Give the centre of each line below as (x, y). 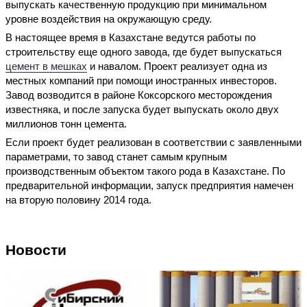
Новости (36, 250)
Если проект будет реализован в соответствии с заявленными (153, 143)
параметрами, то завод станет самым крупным (116, 157)
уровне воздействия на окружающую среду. (109, 19)
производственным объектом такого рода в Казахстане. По (145, 171)
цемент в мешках (46, 66)
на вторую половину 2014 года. (78, 200)
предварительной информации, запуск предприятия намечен (149, 186)
